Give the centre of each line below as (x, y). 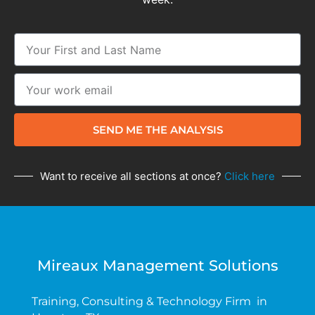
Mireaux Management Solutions (157, 266)
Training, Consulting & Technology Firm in (149, 301)
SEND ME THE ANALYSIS (157, 130)
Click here (250, 176)
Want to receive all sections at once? (132, 176)
